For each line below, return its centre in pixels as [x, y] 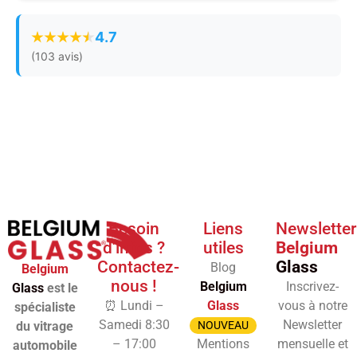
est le [61, 288]
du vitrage [45, 326]
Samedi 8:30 [134, 325]
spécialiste [45, 307]
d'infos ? [134, 248]
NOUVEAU [223, 326]
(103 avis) [57, 57]
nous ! [134, 286]
